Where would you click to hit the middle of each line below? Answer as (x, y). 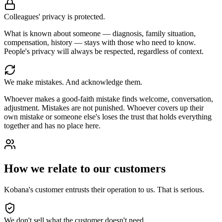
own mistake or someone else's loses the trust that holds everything (108, 117)
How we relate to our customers (85, 169)
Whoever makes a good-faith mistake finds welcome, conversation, (109, 99)
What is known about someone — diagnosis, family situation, (100, 34)
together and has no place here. (52, 126)
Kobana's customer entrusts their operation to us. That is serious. (104, 190)
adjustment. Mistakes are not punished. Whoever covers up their (104, 108)
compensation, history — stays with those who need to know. (100, 43)
